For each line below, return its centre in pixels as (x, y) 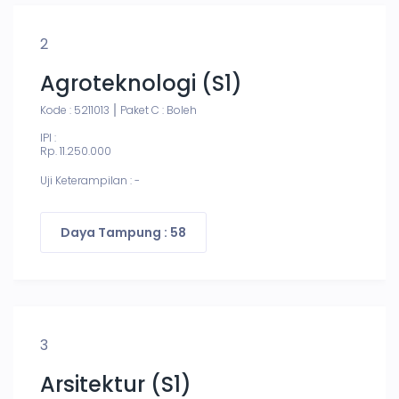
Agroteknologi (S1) (141, 83)
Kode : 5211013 (75, 110)
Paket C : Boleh (159, 110)
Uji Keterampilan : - (90, 180)
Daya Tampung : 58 (123, 232)
